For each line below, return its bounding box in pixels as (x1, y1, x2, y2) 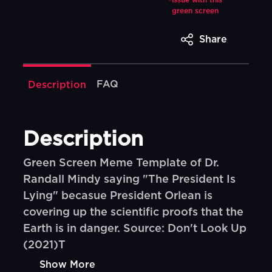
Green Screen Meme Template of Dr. (23, 158, 220, 169)
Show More (39, 260, 96, 270)
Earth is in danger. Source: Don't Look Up (23, 223, 247, 234)
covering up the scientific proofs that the (23, 207, 244, 218)
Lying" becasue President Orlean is (23, 191, 213, 202)
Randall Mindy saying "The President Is (23, 174, 236, 185)
